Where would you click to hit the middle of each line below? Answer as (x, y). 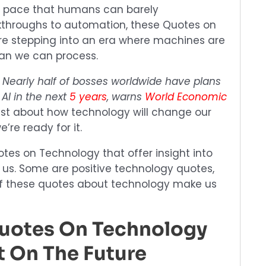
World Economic (186, 97)
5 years (88, 97)
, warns (126, 97)
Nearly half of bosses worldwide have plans (112, 81)
